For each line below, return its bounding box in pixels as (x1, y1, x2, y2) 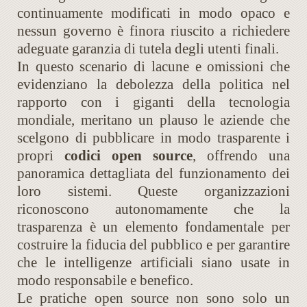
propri (17, 147, 64, 164)
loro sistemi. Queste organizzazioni (17, 183, 290, 200)
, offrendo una (193, 147, 290, 164)
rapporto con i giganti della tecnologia (17, 94, 290, 111)
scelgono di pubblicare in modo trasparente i (17, 130, 290, 147)
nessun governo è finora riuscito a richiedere (17, 23, 290, 40)
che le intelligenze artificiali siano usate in (17, 254, 290, 271)
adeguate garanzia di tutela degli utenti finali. (17, 40, 279, 58)
